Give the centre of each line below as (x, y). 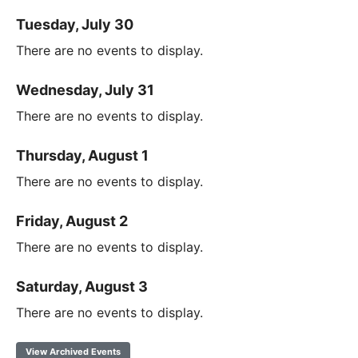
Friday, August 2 (72, 221)
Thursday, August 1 (82, 156)
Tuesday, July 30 (75, 25)
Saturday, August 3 (82, 287)
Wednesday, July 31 (85, 90)
